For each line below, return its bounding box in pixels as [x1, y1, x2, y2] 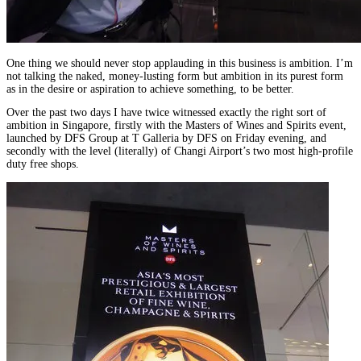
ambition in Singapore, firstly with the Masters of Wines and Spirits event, [6, 119, 346, 132]
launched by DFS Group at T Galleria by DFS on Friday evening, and [6, 132, 326, 145]
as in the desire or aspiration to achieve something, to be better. [6, 82, 294, 95]
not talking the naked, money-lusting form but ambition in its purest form [6, 69, 343, 82]
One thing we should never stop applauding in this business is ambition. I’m [6, 56, 353, 69]
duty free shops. [6, 158, 79, 171]
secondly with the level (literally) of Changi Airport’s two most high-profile [6, 145, 353, 158]
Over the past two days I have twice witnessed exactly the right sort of [6, 106, 326, 119]
